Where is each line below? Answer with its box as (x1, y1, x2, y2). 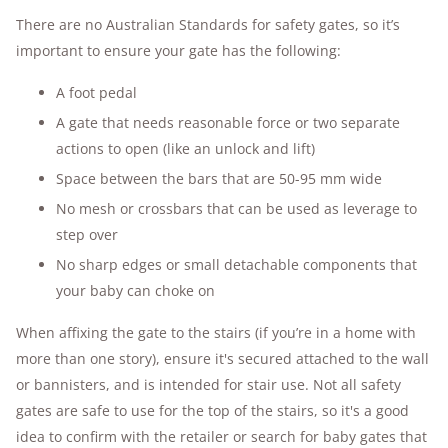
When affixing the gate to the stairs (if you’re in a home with (16, 323, 416, 342)
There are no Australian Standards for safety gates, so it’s (16, 15, 400, 34)
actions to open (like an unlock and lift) (56, 139, 315, 158)
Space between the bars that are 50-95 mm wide (56, 169, 382, 188)
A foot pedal (56, 83, 137, 102)
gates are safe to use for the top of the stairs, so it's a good (16, 401, 409, 420)
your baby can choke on (56, 281, 215, 300)
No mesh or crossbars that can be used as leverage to (56, 199, 417, 218)
